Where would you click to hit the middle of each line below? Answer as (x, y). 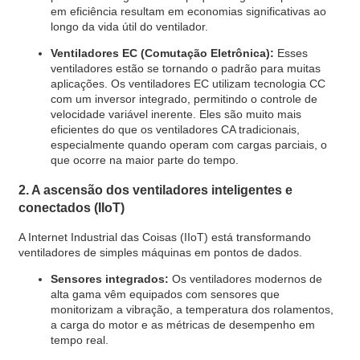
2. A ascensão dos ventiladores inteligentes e (155, 190)
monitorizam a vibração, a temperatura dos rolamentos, (192, 309)
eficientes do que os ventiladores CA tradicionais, (175, 130)
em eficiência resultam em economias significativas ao (188, 12)
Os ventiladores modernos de (247, 278)
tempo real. (79, 340)
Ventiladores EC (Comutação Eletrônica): (162, 53)
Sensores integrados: (109, 278)
